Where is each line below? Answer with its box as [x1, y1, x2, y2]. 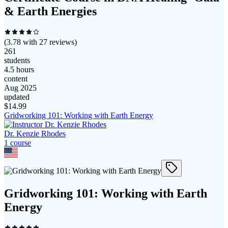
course [8, 138, 31, 148]
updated [4, 93, 30, 102]
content [4, 74, 27, 83]
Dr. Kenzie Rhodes [4, 129, 66, 138]
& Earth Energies [4, 5, 97, 18]
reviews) [47, 38, 77, 47]
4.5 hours [4, 65, 34, 74]
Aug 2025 [4, 83, 37, 93]
